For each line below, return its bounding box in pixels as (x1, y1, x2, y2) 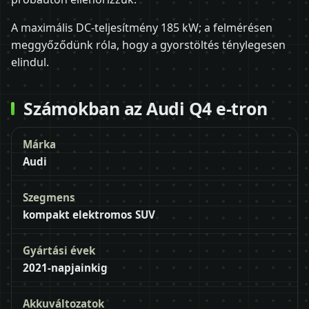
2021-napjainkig (23, 261, 108, 275)
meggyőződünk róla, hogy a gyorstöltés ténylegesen (11, 37, 286, 52)
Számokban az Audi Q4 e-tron (23, 96, 268, 120)
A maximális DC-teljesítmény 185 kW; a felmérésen (11, 19, 272, 35)
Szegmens (23, 190, 75, 204)
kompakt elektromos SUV (23, 208, 155, 221)
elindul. (11, 54, 49, 70)
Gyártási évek (23, 243, 95, 257)
